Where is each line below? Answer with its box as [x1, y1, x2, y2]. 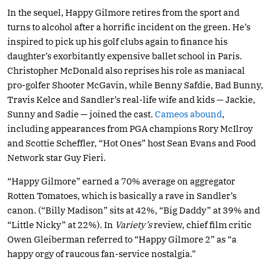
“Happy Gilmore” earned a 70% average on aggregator [7, 175, 235, 187]
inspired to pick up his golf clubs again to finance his [7, 35, 227, 47]
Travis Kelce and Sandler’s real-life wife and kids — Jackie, [7, 93, 255, 105]
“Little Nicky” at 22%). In [7, 218, 115, 230]
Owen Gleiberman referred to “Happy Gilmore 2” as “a [7, 233, 237, 245]
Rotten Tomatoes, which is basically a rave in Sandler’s [7, 189, 237, 201]
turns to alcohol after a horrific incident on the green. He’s [7, 21, 250, 33]
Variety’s [115, 218, 152, 230]
